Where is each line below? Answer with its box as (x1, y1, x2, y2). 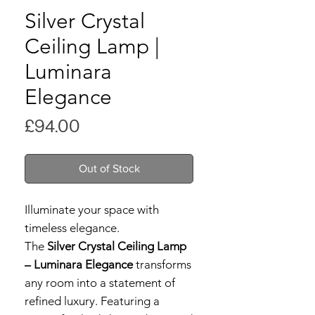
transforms (133, 257, 191, 271)
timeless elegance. (25, 221, 120, 235)
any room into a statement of (25, 276, 175, 290)
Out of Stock (78, 162, 140, 174)
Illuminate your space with (25, 202, 159, 217)
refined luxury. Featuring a (25, 294, 160, 308)
